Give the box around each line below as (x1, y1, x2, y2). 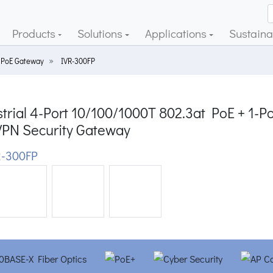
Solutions (77, 26, 126, 41)
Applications (145, 26, 210, 41)
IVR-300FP (61, 56, 95, 66)
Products (12, 26, 58, 41)
